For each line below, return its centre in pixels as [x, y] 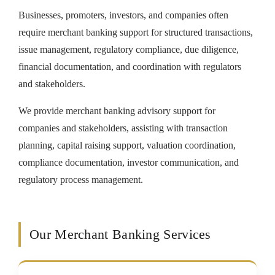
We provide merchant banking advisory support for [117, 111]
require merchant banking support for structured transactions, [136, 32]
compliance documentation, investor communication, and [129, 162]
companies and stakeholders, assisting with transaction [123, 128]
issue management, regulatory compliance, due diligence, [129, 49]
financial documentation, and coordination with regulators [130, 67]
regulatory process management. [81, 180]
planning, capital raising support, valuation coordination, [127, 145]
